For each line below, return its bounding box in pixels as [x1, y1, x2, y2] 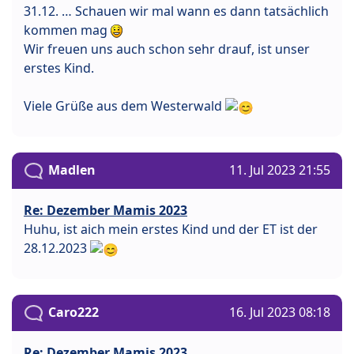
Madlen [48, 160, 96, 179]
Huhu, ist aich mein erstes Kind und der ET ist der [24, 220, 318, 239]
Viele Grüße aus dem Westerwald [24, 97, 225, 115]
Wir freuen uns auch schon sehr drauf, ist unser [24, 40, 310, 58]
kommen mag [24, 21, 111, 40]
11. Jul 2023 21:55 [229, 160, 330, 179]
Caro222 [48, 303, 99, 321]
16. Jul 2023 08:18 [229, 303, 330, 321]
